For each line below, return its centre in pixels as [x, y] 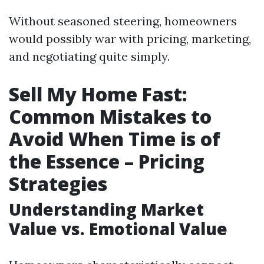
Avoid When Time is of [115, 139]
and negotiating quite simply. [89, 57]
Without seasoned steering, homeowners [123, 21]
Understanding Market [106, 209]
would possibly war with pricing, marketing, [130, 39]
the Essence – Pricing [107, 161]
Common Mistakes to [110, 117]
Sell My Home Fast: [98, 94]
